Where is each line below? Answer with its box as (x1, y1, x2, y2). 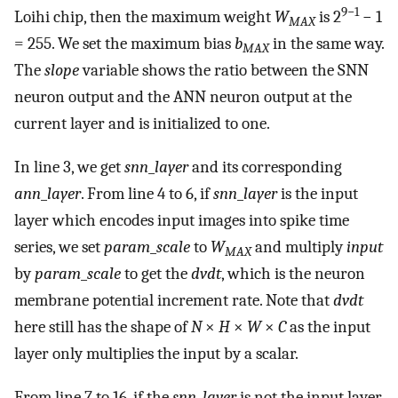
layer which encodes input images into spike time (14, 210, 349, 230)
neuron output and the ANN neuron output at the (14, 87, 352, 107)
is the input (277, 183, 358, 203)
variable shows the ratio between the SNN (79, 60, 369, 81)
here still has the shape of (14, 316, 191, 337)
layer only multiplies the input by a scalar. (14, 343, 298, 363)
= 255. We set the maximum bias (14, 34, 235, 54)
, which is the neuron (221, 263, 365, 283)
